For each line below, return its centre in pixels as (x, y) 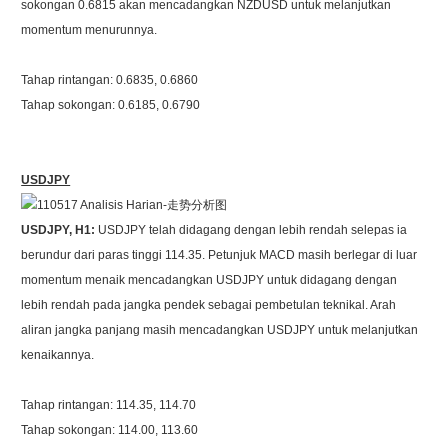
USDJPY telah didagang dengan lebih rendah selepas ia (253, 230)
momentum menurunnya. (89, 30)
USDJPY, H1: (60, 230)
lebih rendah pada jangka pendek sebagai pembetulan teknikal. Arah (209, 305)
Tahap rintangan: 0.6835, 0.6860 (110, 80)
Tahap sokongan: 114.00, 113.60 (110, 430)
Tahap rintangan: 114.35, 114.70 (109, 405)
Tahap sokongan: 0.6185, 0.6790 (111, 105)
